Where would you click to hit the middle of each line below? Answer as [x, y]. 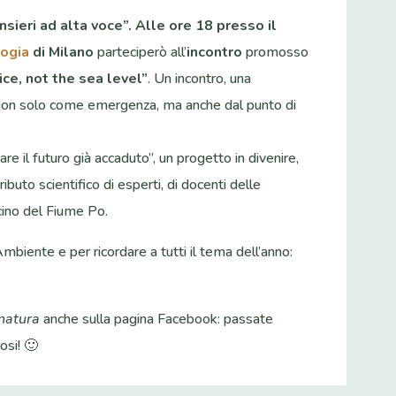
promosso [276, 53]
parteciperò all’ [141, 53]
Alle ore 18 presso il [206, 26]
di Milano [62, 53]
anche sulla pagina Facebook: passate [157, 320]
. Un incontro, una [200, 79]
